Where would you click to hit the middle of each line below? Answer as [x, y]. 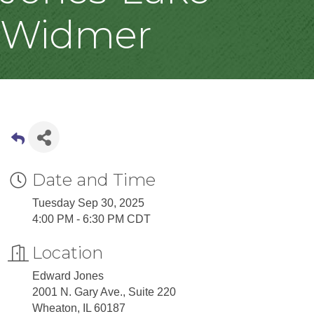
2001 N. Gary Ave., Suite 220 [104, 292]
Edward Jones [68, 276]
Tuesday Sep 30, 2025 [88, 203]
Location [68, 253]
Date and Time [94, 180]
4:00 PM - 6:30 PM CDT [91, 219]
